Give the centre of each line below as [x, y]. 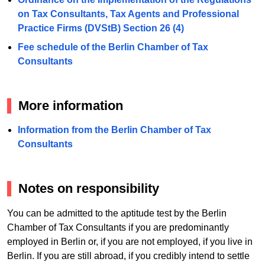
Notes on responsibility [89, 189]
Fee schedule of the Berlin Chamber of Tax [113, 47]
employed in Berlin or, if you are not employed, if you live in [130, 241]
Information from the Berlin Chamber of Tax [114, 130]
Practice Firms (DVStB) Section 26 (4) [101, 28]
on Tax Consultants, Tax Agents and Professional [128, 14]
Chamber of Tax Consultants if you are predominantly [118, 227]
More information [71, 105]
